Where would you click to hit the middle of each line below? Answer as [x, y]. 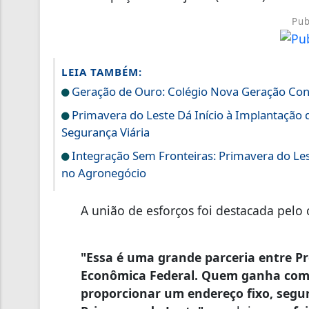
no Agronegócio [104, 172]
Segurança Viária [106, 132]
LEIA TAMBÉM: [102, 71]
